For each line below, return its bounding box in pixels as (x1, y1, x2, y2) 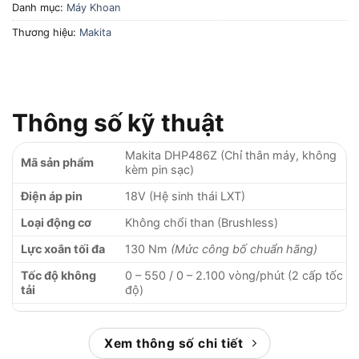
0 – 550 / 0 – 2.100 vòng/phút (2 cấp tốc (125, 268, 343, 282)
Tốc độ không (21, 268, 96, 282)
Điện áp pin (21, 188, 83, 203)
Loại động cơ (21, 215, 91, 229)
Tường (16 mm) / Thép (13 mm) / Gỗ (125, 335, 321, 349)
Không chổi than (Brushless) (125, 215, 278, 229)
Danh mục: (12, 2, 67, 14)
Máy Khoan (67, 2, 120, 14)
